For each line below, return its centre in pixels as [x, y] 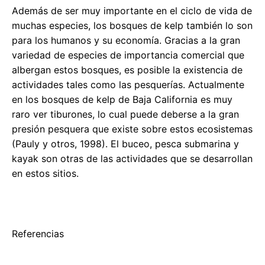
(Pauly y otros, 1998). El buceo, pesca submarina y [125, 143]
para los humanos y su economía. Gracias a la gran [126, 40]
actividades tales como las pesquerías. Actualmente [128, 84]
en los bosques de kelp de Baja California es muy [122, 99]
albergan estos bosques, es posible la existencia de [127, 70]
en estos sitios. [45, 173]
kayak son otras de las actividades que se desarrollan [132, 158]
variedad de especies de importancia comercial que [128, 55]
